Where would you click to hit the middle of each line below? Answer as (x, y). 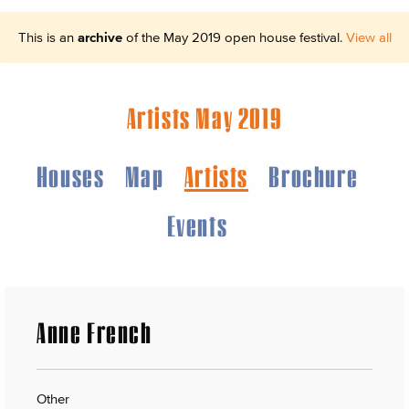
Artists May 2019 (204, 118)
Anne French (94, 332)
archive (100, 37)
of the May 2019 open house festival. (234, 37)
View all (368, 37)
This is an (47, 37)
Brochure (314, 175)
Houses (70, 175)
